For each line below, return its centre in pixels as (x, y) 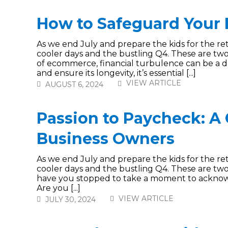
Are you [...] (59, 188)
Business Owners (106, 139)
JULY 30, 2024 (70, 200)
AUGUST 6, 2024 (74, 84)
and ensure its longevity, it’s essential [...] (116, 73)
